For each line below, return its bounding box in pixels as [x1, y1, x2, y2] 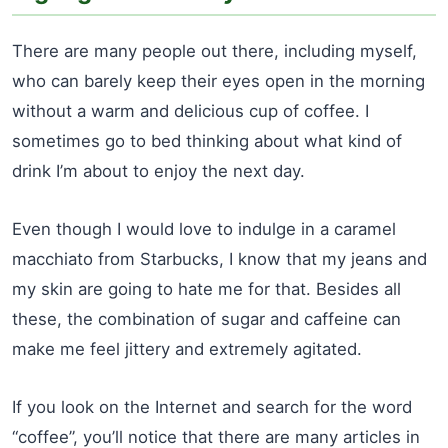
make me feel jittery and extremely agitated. [12, 339, 362, 359]
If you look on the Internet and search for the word [12, 397, 412, 417]
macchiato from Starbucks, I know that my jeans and [12, 249, 427, 269]
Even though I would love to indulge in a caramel [12, 219, 396, 239]
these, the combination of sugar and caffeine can [12, 309, 401, 329]
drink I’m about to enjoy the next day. [12, 161, 305, 181]
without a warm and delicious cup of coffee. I [12, 101, 369, 121]
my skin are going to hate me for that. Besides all [12, 279, 401, 299]
